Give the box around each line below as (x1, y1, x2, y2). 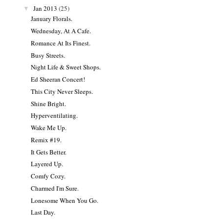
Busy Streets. (31, 50, 66, 60)
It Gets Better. (31, 147, 67, 156)
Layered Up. (31, 159, 64, 169)
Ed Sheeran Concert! (31, 75, 86, 84)
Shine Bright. (31, 99, 66, 108)
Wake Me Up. (31, 123, 67, 132)
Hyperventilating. (31, 111, 78, 120)
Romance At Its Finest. (31, 38, 91, 47)
